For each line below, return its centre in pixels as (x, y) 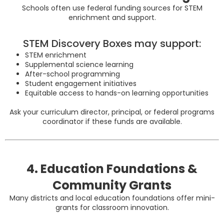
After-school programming (72, 74)
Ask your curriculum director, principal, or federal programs (112, 112)
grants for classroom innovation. (112, 208)
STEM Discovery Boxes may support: (112, 44)
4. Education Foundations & (112, 169)
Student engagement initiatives (81, 84)
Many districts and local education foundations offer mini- (112, 198)
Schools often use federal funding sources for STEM (112, 8)
